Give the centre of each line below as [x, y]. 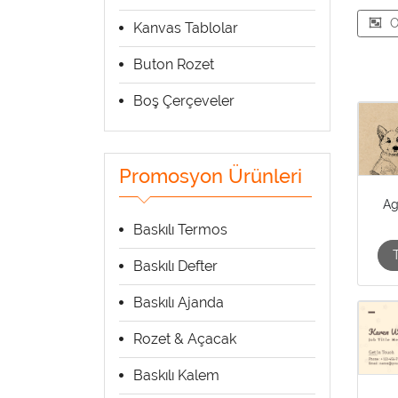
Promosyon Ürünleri [211, 176]
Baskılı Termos [180, 229]
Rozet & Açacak [185, 338]
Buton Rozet [174, 65]
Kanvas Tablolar [186, 28]
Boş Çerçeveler [184, 101]
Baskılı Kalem [176, 375]
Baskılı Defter [175, 266]
